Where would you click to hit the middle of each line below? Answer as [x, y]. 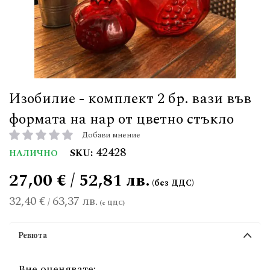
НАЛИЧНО [33, 153]
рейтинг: [27, 140]
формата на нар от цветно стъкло [121, 119]
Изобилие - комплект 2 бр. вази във [130, 99]
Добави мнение [111, 135]
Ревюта [33, 235]
